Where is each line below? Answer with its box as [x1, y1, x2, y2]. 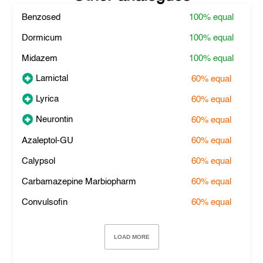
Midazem [22, 54, 58, 63]
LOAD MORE [113, 234, 150, 240]
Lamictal [33, 73, 69, 83]
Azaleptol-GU [22, 136, 74, 145]
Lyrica [33, 94, 59, 103]
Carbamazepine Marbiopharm [22, 177, 137, 186]
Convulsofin [22, 198, 68, 207]
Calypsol [22, 157, 56, 166]
